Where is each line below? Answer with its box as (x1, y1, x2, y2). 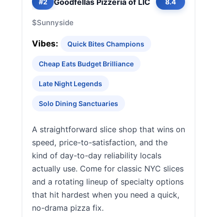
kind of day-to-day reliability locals (32, 151, 161, 160)
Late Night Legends (39, 79, 102, 88)
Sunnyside (37, 18, 74, 27)
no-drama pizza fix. (32, 203, 104, 213)
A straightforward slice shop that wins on (32, 124, 185, 134)
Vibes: (32, 39, 58, 48)
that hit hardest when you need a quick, (32, 190, 180, 200)
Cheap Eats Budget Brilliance (39, 60, 134, 68)
